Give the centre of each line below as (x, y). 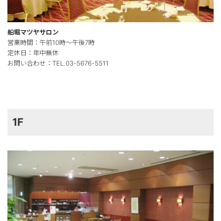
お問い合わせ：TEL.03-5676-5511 (58, 63)
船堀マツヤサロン (33, 32)
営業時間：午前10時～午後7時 (51, 42)
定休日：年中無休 (33, 53)
